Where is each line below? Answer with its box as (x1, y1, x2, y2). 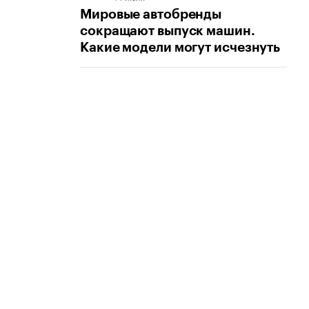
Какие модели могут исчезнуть (80, 41, 281, 54)
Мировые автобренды (80, 8, 222, 21)
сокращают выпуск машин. (80, 24, 255, 38)
